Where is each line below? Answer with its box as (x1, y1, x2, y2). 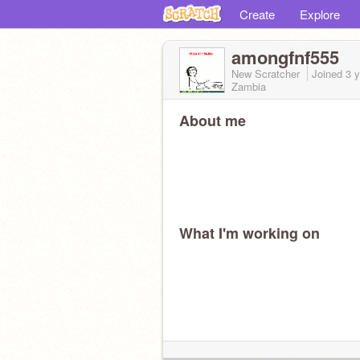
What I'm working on (179, 223, 320, 243)
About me (179, 110, 246, 131)
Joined (312, 66, 346, 81)
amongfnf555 (231, 44, 339, 70)
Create (239, 6, 275, 22)
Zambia (231, 79, 266, 94)
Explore (300, 6, 340, 22)
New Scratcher (231, 66, 303, 81)
